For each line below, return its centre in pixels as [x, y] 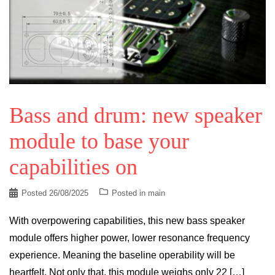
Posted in [130, 193]
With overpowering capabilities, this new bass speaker [127, 220]
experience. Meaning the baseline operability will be [122, 255]
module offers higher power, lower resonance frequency [130, 238]
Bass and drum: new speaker [136, 115]
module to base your [99, 141]
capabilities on [73, 167]
